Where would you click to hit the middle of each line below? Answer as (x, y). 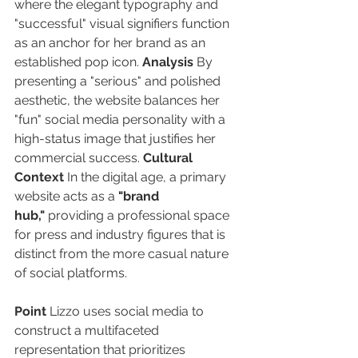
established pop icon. (78, 62)
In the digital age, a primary (147, 177)
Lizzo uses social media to (127, 312)
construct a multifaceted (88, 331)
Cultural (169, 158)
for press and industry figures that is (121, 235)
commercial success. (79, 158)
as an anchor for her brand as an (111, 43)
